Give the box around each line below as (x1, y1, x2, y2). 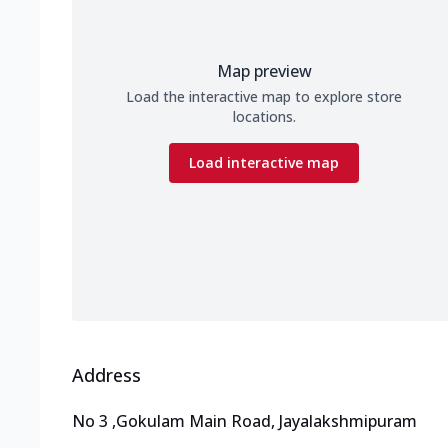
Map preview (216, 60, 312, 83)
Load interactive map (189, 153, 339, 173)
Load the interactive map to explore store (126, 87, 402, 107)
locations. (232, 107, 296, 127)
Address (72, 363, 141, 388)
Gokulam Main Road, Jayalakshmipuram (116, 410, 417, 433)
